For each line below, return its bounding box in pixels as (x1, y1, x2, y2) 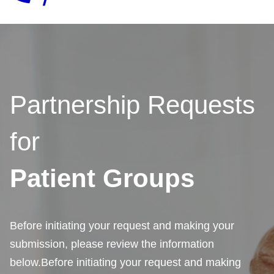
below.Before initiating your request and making (10, 256, 241, 268)
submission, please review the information (10, 238, 214, 250)
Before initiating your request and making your (10, 220, 234, 232)
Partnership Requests (10, 91, 255, 119)
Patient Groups (10, 164, 194, 193)
